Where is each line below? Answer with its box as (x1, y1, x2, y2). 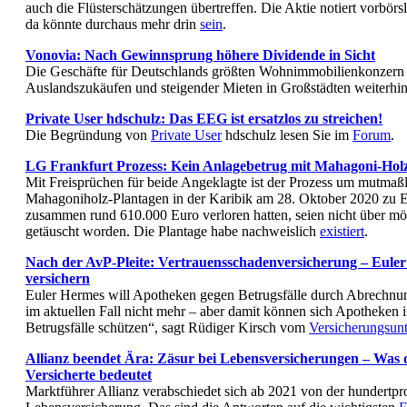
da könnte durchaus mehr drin (25, 16, 200, 33)
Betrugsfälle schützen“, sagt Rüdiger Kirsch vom (25, 320, 309, 336)
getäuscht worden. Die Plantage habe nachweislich (25, 223, 320, 240)
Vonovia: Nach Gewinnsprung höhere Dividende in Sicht (25, 47, 375, 64)
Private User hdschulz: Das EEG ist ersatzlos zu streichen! (25, 111, 382, 127)
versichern (25, 271, 90, 287)
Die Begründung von (25, 127, 151, 144)
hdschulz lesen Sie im (222, 127, 352, 144)
